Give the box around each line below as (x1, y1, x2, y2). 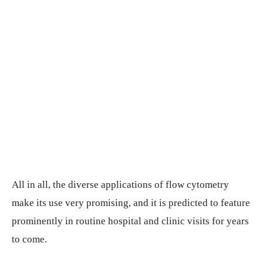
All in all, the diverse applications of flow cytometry (12, 179, 229, 191)
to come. (12, 234, 47, 245)
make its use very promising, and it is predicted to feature (12, 197, 250, 209)
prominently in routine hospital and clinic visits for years (12, 215, 249, 227)
